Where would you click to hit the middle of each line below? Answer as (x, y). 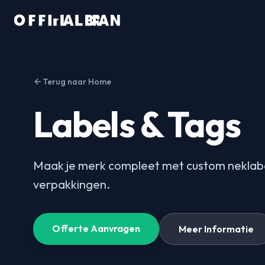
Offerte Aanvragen (96, 228)
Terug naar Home (77, 82)
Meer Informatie (216, 229)
